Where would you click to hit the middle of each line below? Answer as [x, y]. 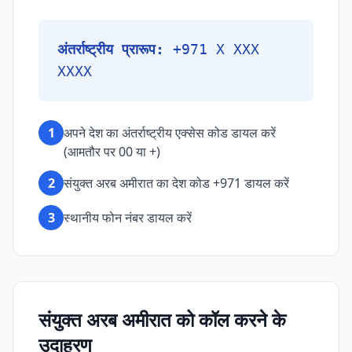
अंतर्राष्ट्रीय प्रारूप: [111, 49]
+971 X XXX [216, 49]
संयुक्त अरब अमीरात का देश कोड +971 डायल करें [176, 183]
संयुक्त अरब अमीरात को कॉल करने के [162, 319]
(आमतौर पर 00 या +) [112, 152]
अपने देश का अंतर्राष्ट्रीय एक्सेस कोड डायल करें [170, 133]
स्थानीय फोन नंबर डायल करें [128, 218]
